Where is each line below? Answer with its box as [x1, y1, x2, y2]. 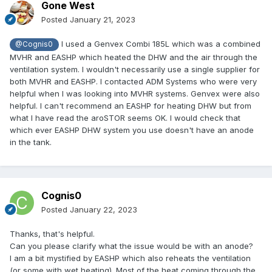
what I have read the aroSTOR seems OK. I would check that [10, 112, 240, 123]
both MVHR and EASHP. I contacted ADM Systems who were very [10, 76, 257, 86]
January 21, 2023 [70, 15, 135, 25]
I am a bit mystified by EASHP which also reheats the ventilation [10, 253, 251, 263]
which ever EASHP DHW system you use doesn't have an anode [10, 124, 254, 135]
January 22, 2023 [70, 205, 137, 215]
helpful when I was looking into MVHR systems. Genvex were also [10, 88, 260, 98]
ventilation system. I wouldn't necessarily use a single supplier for [10, 64, 260, 74]
